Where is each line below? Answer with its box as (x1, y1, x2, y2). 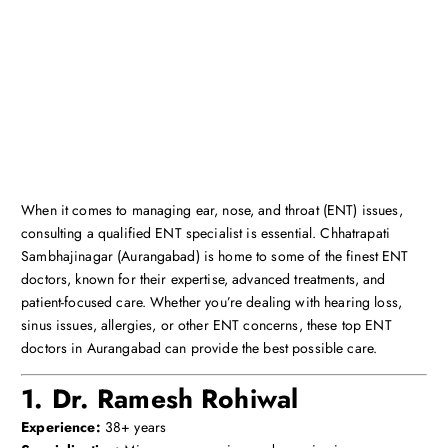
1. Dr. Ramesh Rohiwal (21, 380, 299, 419)
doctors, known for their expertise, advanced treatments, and (21, 269, 386, 290)
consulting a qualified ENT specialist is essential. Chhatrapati (21, 223, 390, 244)
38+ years (100, 417, 167, 438)
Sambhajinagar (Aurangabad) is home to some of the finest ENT (21, 246, 409, 267)
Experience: (21, 417, 101, 438)
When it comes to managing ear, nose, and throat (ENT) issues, (21, 200, 403, 221)
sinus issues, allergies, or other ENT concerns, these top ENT (21, 315, 392, 336)
